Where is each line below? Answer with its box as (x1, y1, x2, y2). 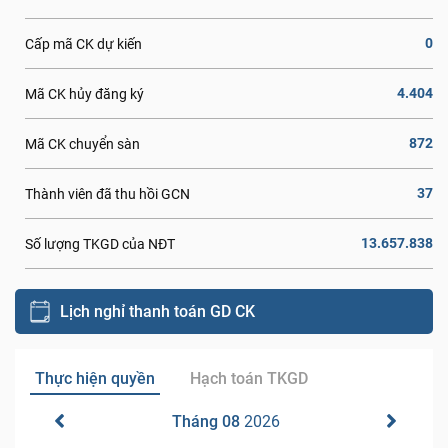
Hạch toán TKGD (190, 369, 309, 388)
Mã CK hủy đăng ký (25, 85, 144, 102)
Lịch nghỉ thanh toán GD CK (60, 301, 255, 321)
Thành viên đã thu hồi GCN (25, 185, 190, 202)
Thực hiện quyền (35, 369, 155, 388)
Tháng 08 (172, 412, 240, 431)
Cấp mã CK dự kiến (25, 35, 142, 52)
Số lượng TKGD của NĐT (25, 235, 175, 252)
